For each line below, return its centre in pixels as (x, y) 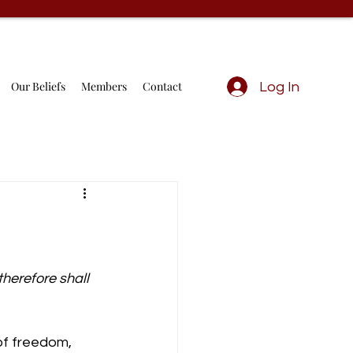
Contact (162, 86)
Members (104, 86)
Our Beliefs (38, 86)
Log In (279, 87)
